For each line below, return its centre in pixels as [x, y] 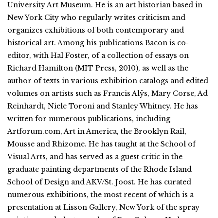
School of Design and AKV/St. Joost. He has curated [99, 182]
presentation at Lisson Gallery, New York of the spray [103, 207]
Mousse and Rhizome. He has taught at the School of [101, 144]
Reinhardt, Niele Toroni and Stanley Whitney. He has [103, 106]
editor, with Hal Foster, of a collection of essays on [98, 55]
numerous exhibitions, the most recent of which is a [100, 194]
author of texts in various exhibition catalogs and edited [108, 81]
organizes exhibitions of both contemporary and [96, 30]
